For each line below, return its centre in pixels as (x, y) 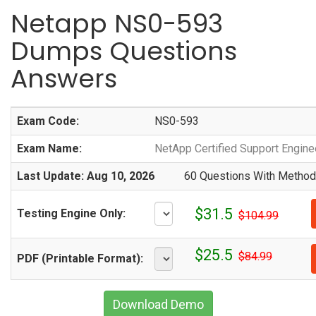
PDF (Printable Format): (80, 259)
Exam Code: (48, 121)
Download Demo (158, 304)
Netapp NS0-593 (117, 24)
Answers (64, 79)
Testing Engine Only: (71, 213)
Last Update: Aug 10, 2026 (86, 176)
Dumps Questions (124, 51)
